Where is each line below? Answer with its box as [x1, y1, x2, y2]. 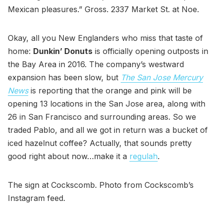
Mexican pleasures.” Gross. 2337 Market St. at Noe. [8, 4, 199, 15]
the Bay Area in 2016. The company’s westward [8, 59, 184, 70]
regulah [129, 151, 158, 162]
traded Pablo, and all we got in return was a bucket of [8, 125, 208, 135]
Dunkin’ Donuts [33, 46, 92, 56]
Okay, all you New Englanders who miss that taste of [8, 33, 203, 43]
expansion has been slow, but [8, 73, 121, 83]
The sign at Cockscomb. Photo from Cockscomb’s [8, 180, 194, 190]
